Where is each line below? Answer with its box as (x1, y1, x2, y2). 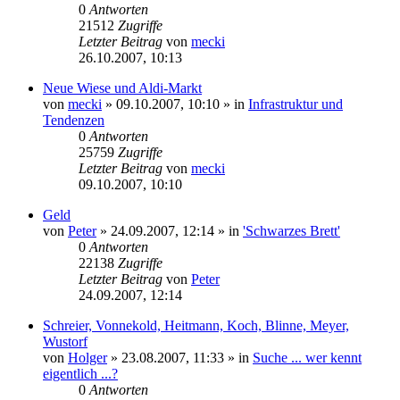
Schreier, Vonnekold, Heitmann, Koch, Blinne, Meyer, (43, 317, 349, 333)
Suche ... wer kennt (253, 349, 362, 365)
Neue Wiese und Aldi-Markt (43, 79, 202, 96)
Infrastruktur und (248, 96, 343, 112)
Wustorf (43, 333, 87, 349)
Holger (68, 349, 107, 365)
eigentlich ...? (43, 365, 118, 381)
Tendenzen (43, 112, 104, 128)
